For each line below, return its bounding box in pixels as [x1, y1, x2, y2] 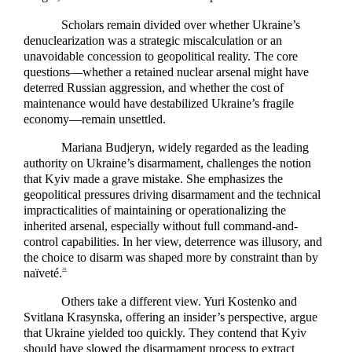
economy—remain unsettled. [24, 112, 166, 126]
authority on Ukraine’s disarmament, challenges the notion [24, 156, 311, 170]
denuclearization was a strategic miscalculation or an [24, 33, 282, 47]
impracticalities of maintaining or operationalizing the [24, 203, 286, 217]
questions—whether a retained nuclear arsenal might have [24, 64, 309, 79]
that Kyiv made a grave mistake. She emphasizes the [24, 171, 283, 185]
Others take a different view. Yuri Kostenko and [61, 295, 297, 309]
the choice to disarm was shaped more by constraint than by [24, 250, 318, 264]
